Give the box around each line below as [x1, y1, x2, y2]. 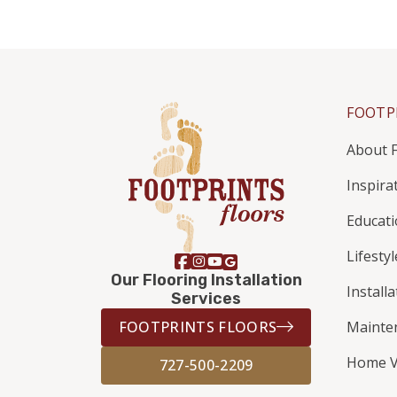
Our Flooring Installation [110, 270, 302, 290]
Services [171, 289, 242, 308]
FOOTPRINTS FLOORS [118, 317, 277, 337]
